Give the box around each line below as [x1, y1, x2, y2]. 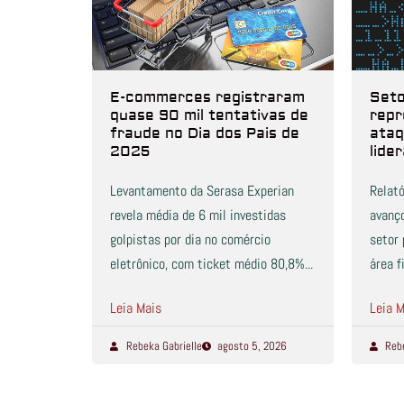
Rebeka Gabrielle [125, 338, 202, 354]
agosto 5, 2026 [217, 338, 287, 354]
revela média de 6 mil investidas [110, 206, 286, 225]
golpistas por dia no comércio [110, 230, 271, 250]
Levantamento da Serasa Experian [110, 181, 294, 201]
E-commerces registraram [110, 88, 305, 107]
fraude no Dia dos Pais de [110, 124, 299, 143]
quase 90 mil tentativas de [110, 106, 308, 125]
